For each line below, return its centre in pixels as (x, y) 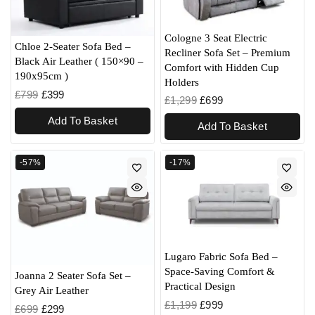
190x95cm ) (41, 76)
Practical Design (200, 286)
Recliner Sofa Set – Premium (227, 52)
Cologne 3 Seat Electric (216, 38)
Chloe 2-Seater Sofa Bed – (73, 46)
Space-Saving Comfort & (220, 271)
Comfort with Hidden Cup (222, 67)
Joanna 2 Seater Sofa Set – (73, 275)
